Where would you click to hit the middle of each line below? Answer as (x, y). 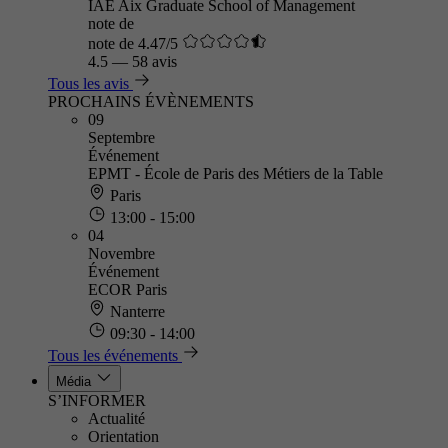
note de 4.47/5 (133, 43)
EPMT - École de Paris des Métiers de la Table (235, 173)
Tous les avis (88, 83)
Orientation (123, 436)
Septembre (121, 137)
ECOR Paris (127, 289)
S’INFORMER (97, 400)
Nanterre (135, 311)
